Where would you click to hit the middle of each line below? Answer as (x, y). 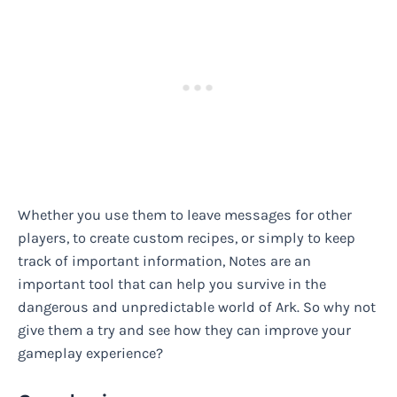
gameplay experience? (90, 353)
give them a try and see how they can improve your (184, 330)
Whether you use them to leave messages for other (185, 214)
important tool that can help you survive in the (172, 284)
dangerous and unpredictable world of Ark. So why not (197, 307)
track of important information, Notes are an (164, 261)
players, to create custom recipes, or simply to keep (187, 237)
